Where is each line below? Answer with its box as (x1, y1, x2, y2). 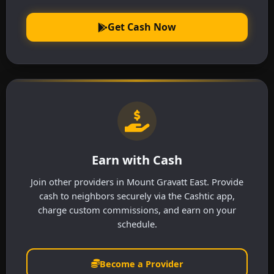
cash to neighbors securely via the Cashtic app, (39, 190, 235, 202)
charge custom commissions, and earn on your (38, 204, 236, 217)
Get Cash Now (108, 20, 176, 34)
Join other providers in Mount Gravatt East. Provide (31, 176, 243, 188)
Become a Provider (99, 257, 183, 270)
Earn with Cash (92, 152, 182, 169)
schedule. (117, 218, 157, 231)
